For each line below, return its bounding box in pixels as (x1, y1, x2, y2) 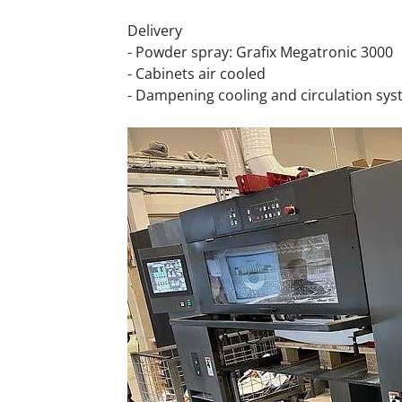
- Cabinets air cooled (127, 64, 266, 83)
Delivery (127, 21, 182, 40)
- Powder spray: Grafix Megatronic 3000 (127, 42, 393, 62)
